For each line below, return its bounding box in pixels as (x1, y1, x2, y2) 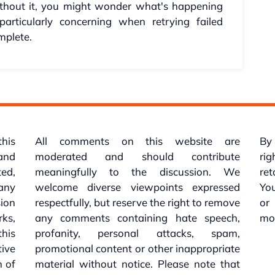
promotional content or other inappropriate (34, 242, 241, 255)
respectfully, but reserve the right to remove (34, 196, 241, 209)
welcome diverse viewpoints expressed (34, 180, 241, 194)
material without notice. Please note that (34, 257, 241, 271)
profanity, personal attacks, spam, (34, 227, 241, 240)
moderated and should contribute (34, 150, 241, 163)
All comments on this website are (34, 134, 241, 148)
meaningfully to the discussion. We (34, 165, 241, 179)
